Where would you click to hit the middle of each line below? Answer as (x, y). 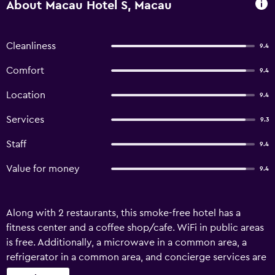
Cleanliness (31, 46)
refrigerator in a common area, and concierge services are (136, 257)
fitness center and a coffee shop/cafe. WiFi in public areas (135, 228)
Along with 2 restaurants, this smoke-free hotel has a (123, 213)
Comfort (25, 71)
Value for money (43, 169)
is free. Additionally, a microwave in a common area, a (126, 242)
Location (26, 95)
